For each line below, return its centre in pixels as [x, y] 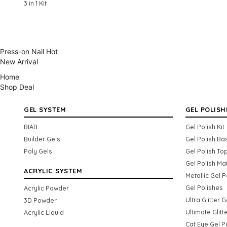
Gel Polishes [204, 187]
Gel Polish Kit [205, 126]
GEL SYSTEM [45, 109]
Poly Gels [38, 151]
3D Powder [40, 200]
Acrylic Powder [46, 188]
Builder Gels [42, 139]
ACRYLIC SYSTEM [53, 171]
